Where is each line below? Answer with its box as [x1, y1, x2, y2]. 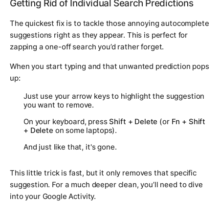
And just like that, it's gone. [23, 142, 117, 152]
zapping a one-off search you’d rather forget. [10, 42, 164, 51]
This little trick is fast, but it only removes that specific [10, 168, 197, 177]
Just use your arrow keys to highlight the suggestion [23, 91, 205, 101]
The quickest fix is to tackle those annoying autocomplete [10, 18, 209, 28]
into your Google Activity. [10, 191, 96, 201]
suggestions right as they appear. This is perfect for [10, 30, 188, 40]
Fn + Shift [171, 116, 206, 126]
